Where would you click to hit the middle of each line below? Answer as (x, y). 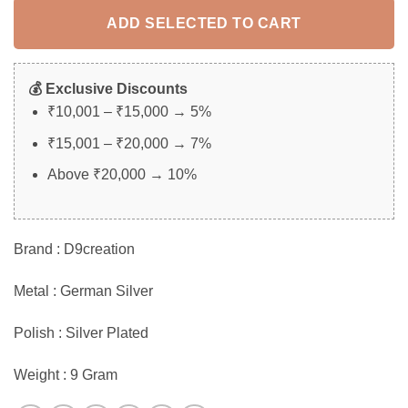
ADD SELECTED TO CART (204, 23)
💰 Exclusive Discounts (108, 89)
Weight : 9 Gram (66, 374)
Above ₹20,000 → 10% (122, 175)
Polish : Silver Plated (81, 332)
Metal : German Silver (83, 291)
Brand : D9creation (74, 250)
